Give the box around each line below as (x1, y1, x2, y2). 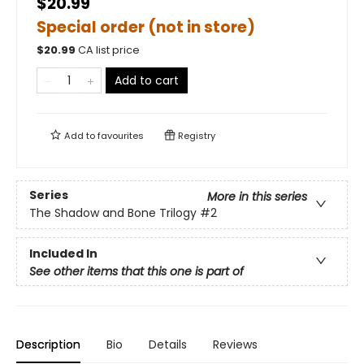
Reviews (213, 336, 258, 353)
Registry (175, 129, 215, 142)
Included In (29, 245, 97, 262)
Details (149, 336, 187, 353)
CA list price (78, 43, 140, 57)
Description (16, 336, 80, 353)
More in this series (207, 188, 307, 206)
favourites (97, 129, 144, 142)
